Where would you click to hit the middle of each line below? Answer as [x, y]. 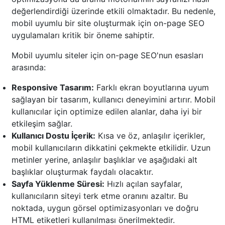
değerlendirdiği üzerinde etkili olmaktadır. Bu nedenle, [114, 11]
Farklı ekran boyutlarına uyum [151, 88]
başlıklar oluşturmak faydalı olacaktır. [82, 172]
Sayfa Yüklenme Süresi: [58, 184]
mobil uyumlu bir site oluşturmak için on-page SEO [108, 23]
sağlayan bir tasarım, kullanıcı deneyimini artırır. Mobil [114, 100]
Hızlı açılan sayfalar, [143, 184]
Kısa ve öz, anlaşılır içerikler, [150, 136]
